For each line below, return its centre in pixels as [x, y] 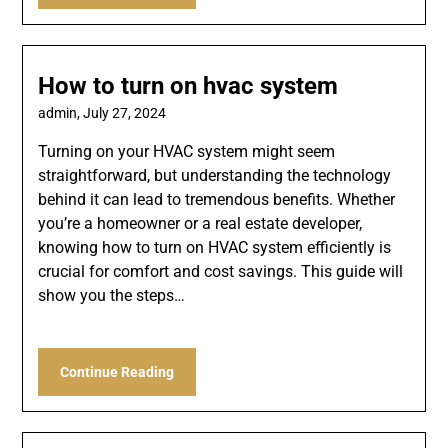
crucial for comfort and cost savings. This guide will [221, 272]
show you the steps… [112, 296]
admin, [61, 113]
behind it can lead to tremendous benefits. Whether [217, 200]
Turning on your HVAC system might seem [187, 152]
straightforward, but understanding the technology [215, 176]
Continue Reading [117, 372]
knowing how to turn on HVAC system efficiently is [215, 248]
